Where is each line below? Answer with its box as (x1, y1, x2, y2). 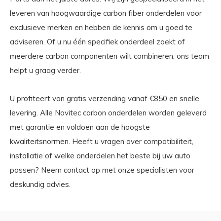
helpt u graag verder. (10, 65, 81, 75)
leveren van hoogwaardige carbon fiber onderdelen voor (10, 8, 202, 18)
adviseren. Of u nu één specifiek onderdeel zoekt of (10, 37, 185, 46)
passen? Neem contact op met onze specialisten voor (10, 165, 194, 175)
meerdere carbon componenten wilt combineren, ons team (10, 51, 209, 61)
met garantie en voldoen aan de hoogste (10, 122, 150, 132)
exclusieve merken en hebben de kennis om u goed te (10, 22, 192, 32)
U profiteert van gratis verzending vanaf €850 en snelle (10, 93, 199, 103)
